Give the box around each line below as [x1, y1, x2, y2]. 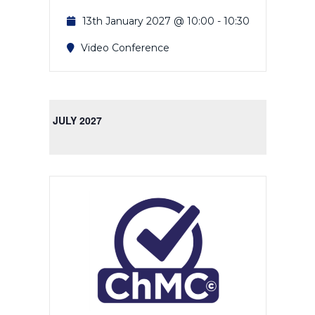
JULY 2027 [52, 112, 102, 127]
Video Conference [80, 41, 169, 54]
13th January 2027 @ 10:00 [82, 14, 214, 27]
